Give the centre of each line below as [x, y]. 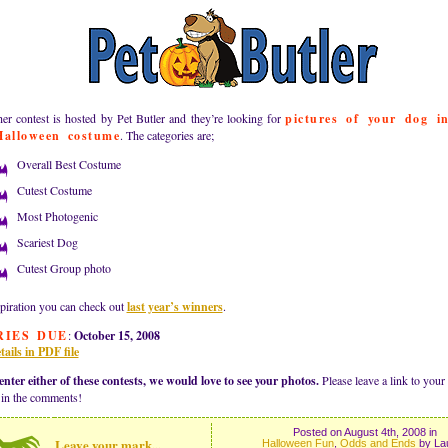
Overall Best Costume [68, 164]
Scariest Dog [47, 242]
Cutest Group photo [63, 268]
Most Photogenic [57, 216]
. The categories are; [167, 135]
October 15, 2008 [116, 335]
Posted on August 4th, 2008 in [364, 432]
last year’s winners [174, 306]
